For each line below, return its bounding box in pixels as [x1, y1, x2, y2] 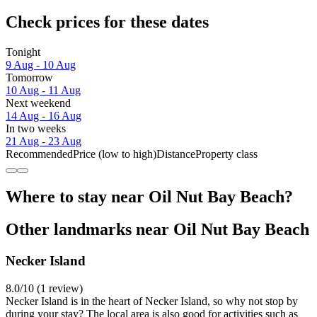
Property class [195, 147, 258, 160]
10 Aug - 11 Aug [6, 83, 81, 96]
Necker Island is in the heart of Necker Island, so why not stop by [6, 295, 298, 308]
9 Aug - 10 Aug [6, 58, 76, 71]
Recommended [6, 147, 73, 160]
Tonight [6, 45, 40, 58]
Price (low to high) [73, 147, 156, 160]
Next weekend [6, 96, 71, 109]
